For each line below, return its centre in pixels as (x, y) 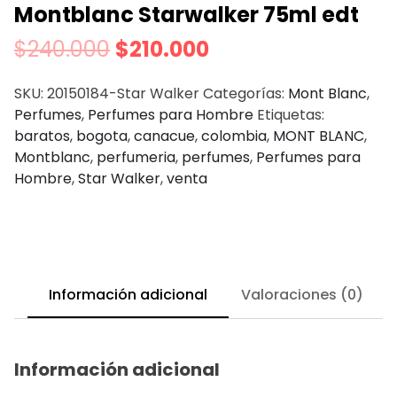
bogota (102, 136)
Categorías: (245, 93)
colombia (234, 136)
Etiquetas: (291, 114)
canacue (164, 136)
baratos (42, 136)
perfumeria (136, 157)
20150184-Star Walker (123, 93)
